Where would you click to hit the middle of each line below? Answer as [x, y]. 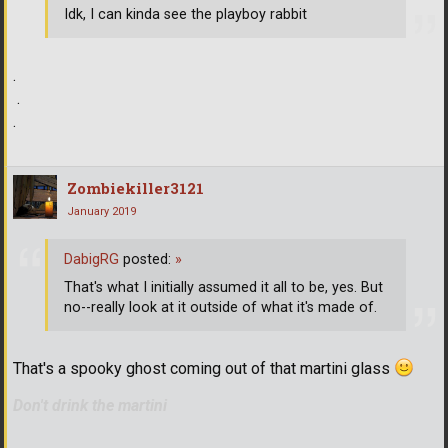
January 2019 [101, 211]
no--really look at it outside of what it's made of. [220, 308]
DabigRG [91, 260]
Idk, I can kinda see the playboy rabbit [185, 15]
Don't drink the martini [90, 406]
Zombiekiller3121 [135, 187]
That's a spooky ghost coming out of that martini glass [203, 369]
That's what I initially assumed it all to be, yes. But [223, 288]
